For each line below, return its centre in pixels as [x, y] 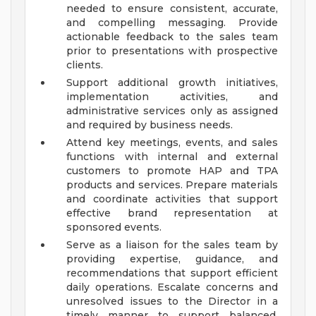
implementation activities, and [172, 97]
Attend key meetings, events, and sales [172, 143]
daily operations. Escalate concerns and [172, 287]
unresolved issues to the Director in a [172, 302]
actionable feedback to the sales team [172, 37]
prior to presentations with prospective [172, 51]
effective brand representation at [172, 213]
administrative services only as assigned [172, 111]
